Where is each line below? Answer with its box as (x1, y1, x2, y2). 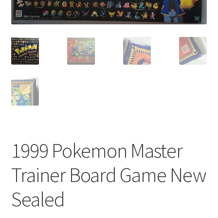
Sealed (11, 186, 65, 212)
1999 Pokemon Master (11, 138, 182, 163)
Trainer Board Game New (11, 162, 206, 188)
